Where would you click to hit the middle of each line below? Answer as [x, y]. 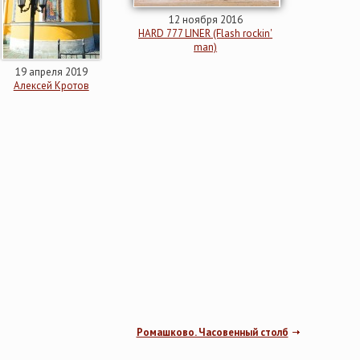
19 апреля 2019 [51, 72]
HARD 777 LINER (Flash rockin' [206, 33]
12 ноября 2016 [205, 20]
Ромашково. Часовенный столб [212, 332]
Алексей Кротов [51, 86]
